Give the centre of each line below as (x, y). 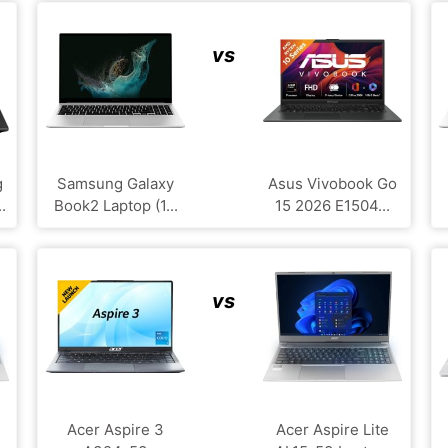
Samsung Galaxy (116, 183)
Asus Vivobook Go (332, 183)
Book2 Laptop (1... (115, 205)
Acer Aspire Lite (332, 429)
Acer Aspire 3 (116, 429)
